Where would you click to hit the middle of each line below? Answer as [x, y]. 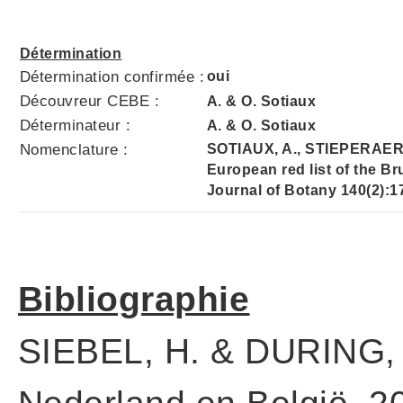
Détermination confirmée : [112, 77]
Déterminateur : [76, 125]
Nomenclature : [74, 150]
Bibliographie [134, 299]
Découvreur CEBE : [90, 101]
